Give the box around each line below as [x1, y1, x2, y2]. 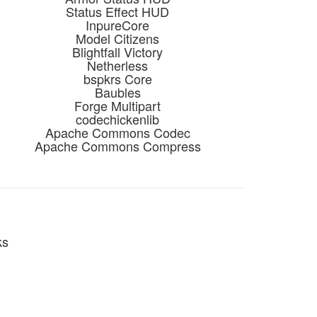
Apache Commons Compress [34, 137, 201, 155]
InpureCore [86, 16, 149, 34]
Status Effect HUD [66, 2, 169, 21]
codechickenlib [76, 110, 159, 128]
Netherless [87, 56, 148, 74]
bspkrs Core [83, 69, 152, 88]
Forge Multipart [74, 96, 161, 115]
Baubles [94, 83, 141, 101]
